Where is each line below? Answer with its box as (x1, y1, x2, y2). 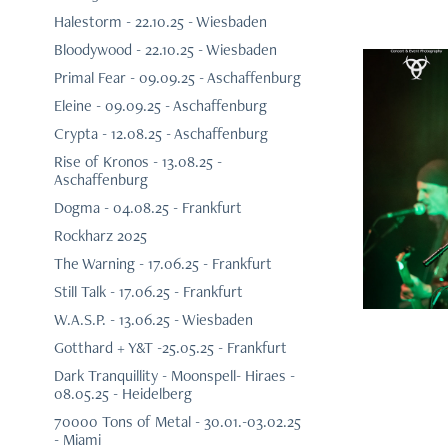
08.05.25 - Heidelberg (53, 383, 192, 405)
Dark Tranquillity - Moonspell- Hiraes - (53, 365, 295, 387)
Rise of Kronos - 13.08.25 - (53, 151, 222, 173)
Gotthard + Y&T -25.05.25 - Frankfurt (53, 337, 287, 359)
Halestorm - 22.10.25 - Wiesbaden (53, 11, 267, 33)
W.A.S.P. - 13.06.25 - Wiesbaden (53, 309, 253, 331)
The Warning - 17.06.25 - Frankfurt (53, 253, 272, 275)
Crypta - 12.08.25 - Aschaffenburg (53, 123, 268, 145)
